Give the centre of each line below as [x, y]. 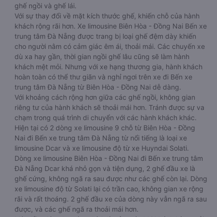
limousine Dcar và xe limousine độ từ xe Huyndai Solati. [102, 148]
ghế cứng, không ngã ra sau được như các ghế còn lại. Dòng [111, 178]
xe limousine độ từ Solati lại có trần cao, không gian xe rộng [109, 189]
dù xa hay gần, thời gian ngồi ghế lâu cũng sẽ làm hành [102, 56]
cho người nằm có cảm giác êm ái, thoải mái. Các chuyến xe [110, 46]
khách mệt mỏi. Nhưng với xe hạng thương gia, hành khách [108, 67]
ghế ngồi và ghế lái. [46, 6]
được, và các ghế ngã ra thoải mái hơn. [77, 209]
